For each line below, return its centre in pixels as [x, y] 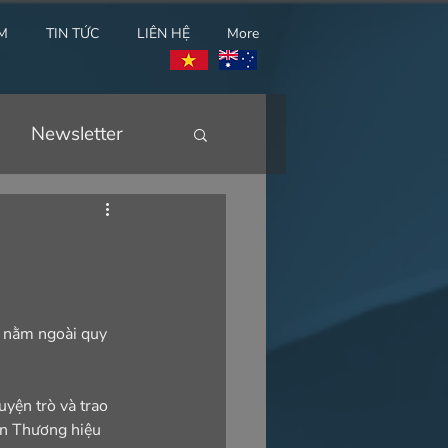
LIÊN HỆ [163, 33]
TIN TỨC [72, 33]
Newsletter [77, 133]
